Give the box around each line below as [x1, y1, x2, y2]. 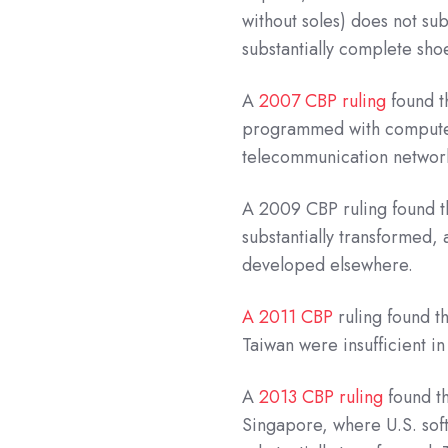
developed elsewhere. [242, 252, 414, 279]
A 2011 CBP [242, 304, 334, 331]
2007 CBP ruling [259, 88, 387, 115]
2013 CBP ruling [259, 384, 384, 411]
